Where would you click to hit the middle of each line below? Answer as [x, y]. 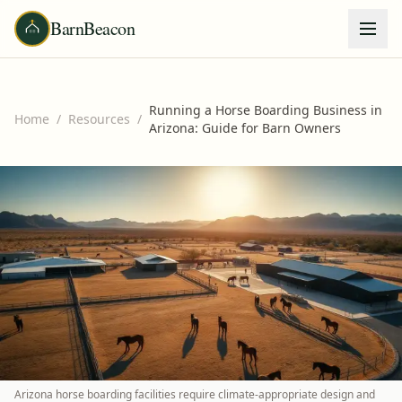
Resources [99, 119]
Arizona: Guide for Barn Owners [245, 128]
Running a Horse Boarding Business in [266, 110]
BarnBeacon [92, 28]
